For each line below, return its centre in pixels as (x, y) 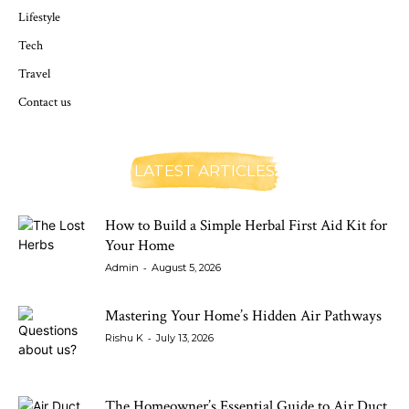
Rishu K (124, 338)
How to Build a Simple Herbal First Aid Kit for (246, 225)
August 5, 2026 (186, 267)
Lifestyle (39, 17)
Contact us (45, 102)
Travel (34, 74)
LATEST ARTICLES (204, 171)
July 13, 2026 (185, 338)
